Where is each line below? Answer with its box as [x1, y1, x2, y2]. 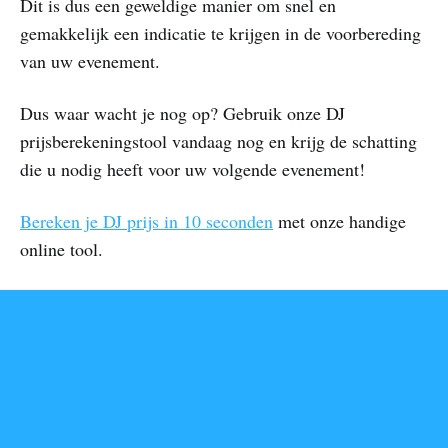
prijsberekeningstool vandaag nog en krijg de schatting [20, 128, 417, 153]
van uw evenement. [20, 48, 160, 73]
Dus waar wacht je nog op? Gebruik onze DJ [20, 100, 345, 125]
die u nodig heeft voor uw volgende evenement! [20, 156, 365, 181]
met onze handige [273, 208, 406, 233]
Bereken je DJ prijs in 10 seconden [20, 208, 273, 233]
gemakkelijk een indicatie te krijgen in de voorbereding [20, 20, 421, 45]
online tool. [20, 236, 103, 261]
